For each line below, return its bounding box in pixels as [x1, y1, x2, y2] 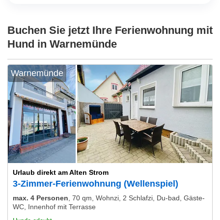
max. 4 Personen [13, 194, 68, 202]
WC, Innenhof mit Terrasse [13, 203, 96, 211]
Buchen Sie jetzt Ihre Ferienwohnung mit [7, 24, 213, 36]
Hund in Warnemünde [7, 38, 117, 50]
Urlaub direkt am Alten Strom [13, 168, 109, 176]
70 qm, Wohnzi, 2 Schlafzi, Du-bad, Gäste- [72, 194, 205, 202]
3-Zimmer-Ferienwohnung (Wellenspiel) [13, 179, 178, 189]
